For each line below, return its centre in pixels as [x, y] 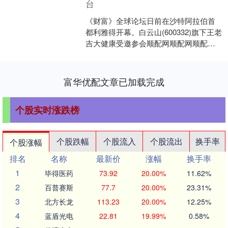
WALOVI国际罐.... [115, 65]
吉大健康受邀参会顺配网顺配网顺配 [147, 43]
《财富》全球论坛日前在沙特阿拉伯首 [151, 20]
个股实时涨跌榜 [47, 110]
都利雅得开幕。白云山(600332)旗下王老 [154, 32]
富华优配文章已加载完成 [114, 81]
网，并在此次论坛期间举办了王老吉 [147, 54]
